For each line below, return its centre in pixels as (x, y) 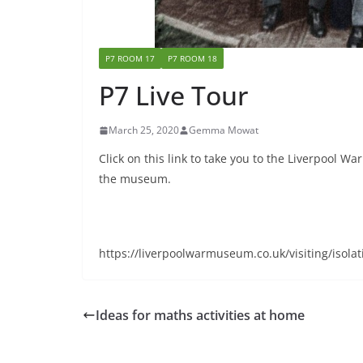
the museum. (135, 179)
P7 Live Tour (173, 96)
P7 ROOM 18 (192, 59)
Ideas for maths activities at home (200, 316)
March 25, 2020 (144, 130)
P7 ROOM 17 (130, 59)
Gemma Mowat (224, 130)
